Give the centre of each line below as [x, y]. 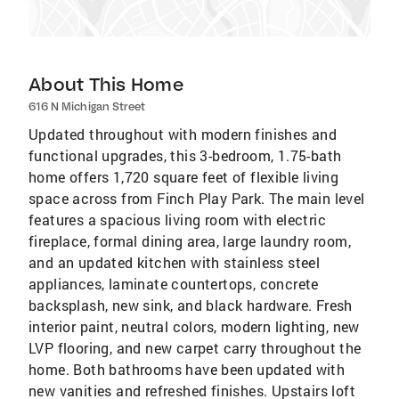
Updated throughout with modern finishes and [183, 134]
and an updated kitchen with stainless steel [175, 262]
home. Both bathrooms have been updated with [187, 369]
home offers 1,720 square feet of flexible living [184, 177]
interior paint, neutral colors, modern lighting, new [194, 326]
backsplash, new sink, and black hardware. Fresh [191, 305]
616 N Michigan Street [87, 106]
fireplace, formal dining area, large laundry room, [190, 241]
